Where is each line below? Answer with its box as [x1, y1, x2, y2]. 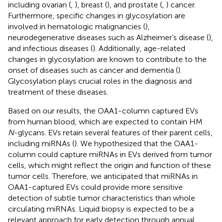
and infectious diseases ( [8, 43, 93, 53]
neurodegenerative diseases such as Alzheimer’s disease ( [8, 32, 209, 42]
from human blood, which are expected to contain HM [8, 116, 203, 126]
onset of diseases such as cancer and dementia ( [8, 65, 178, 75]
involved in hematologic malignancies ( [8, 21, 145, 31]
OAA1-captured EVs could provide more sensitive [8, 182, 183, 192]
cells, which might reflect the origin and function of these [8, 160, 211, 170]
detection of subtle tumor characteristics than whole [8, 193, 195, 203]
